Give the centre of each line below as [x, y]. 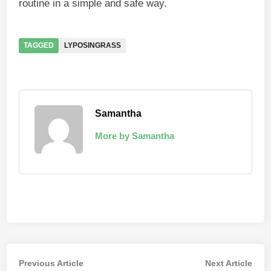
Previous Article [51, 263]
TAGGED [39, 45]
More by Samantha [135, 136]
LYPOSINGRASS [93, 45]
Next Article [228, 263]
